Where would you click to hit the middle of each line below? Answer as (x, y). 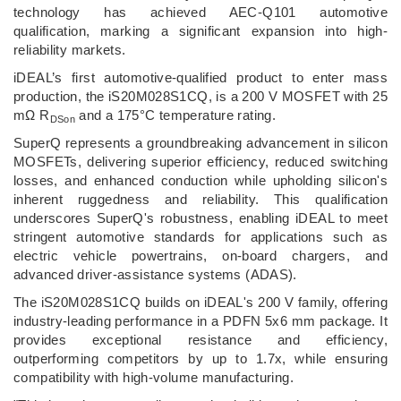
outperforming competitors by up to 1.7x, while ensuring (200, 358)
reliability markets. (70, 49)
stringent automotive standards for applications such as (200, 236)
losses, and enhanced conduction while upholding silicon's (200, 180)
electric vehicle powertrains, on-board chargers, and (200, 255)
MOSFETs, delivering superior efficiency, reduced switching (200, 161)
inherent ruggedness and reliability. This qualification (200, 199)
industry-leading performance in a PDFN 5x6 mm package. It (200, 320)
